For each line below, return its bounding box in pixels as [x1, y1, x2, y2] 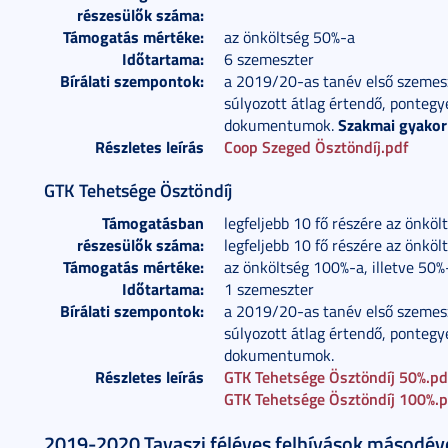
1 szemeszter [224, 278, 314, 300]
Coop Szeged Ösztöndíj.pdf [224, 135, 409, 158]
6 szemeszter [224, 48, 314, 70]
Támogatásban [102, 211, 204, 234]
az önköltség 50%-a [224, 26, 355, 48]
